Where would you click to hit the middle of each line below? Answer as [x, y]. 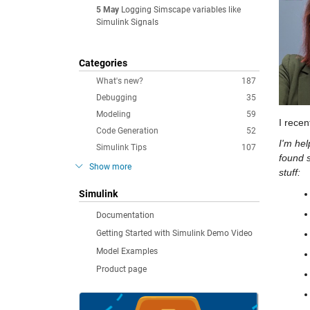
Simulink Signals [127, 22]
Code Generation [127, 131]
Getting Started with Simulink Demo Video [174, 233]
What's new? [120, 81]
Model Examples [127, 251]
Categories [103, 63]
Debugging [117, 98]
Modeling [113, 114]
